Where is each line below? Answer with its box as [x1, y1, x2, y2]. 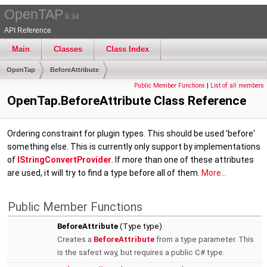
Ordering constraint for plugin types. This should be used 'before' [7, 129, 255, 138]
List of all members [210, 82, 264, 89]
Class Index [106, 45, 149, 54]
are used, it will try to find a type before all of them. [7, 168, 201, 178]
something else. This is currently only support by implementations [7, 142, 260, 151]
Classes [54, 45, 82, 54]
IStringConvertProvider [17, 155, 111, 164]
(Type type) [118, 222, 162, 231]
